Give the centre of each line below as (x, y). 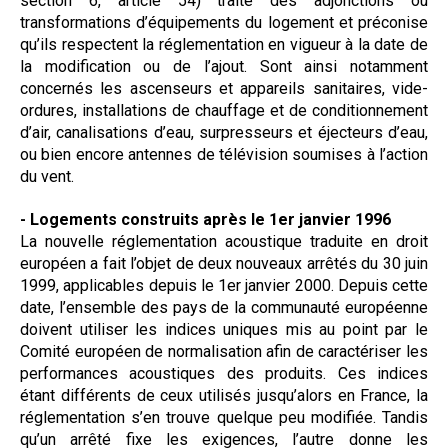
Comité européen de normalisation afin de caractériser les (224, 351)
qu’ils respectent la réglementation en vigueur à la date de (224, 44)
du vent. (47, 176)
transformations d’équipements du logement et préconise (224, 22)
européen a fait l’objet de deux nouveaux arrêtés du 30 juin (224, 263)
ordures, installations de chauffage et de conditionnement (224, 110)
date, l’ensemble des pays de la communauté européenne (224, 307)
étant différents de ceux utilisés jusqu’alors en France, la (224, 395)
